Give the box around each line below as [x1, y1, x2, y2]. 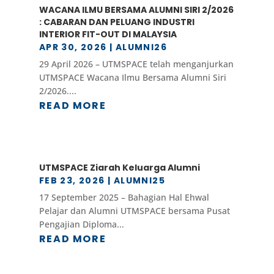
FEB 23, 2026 [39, 174, 105, 187]
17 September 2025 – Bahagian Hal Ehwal [39, 191, 209, 204]
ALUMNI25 [113, 174, 166, 187]
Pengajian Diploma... [39, 218, 124, 231]
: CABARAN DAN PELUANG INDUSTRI [39, 15, 194, 28]
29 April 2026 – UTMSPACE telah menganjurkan [39, 57, 234, 70]
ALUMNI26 [115, 40, 168, 53]
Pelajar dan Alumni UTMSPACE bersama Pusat [39, 205, 230, 217]
